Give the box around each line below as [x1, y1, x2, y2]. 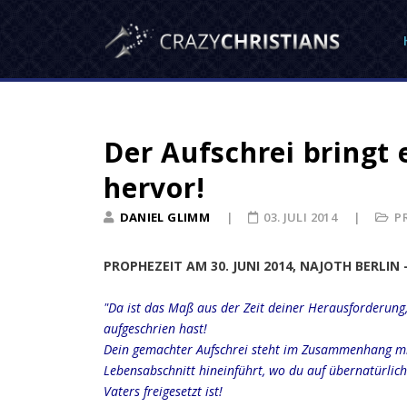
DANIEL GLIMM [119, 209, 210, 225]
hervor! [104, 169, 205, 206]
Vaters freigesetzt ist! [104, 382, 223, 400]
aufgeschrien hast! [104, 320, 207, 337]
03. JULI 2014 [263, 209, 341, 225]
